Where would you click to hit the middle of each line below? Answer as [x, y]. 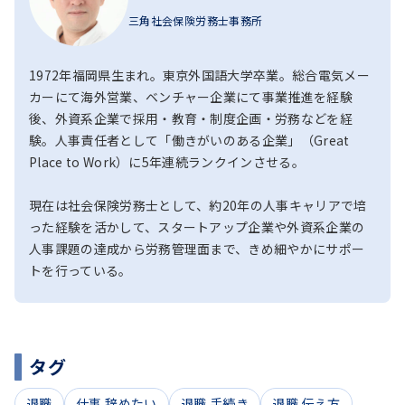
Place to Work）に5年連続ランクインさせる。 [167, 161]
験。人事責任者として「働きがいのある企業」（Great [189, 140]
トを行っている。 [80, 270]
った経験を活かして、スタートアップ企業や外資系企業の [197, 226]
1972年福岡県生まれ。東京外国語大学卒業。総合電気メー [199, 75]
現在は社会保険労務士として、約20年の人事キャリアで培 [198, 205]
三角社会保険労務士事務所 [196, 20]
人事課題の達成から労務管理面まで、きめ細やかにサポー [197, 248]
